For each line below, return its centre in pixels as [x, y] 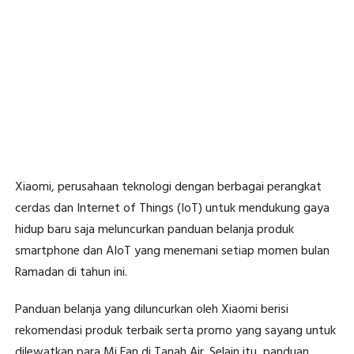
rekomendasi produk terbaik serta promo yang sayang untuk [175, 331]
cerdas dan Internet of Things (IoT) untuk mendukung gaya [172, 209]
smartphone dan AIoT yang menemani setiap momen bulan [172, 252]
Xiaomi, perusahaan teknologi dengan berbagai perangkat [168, 188]
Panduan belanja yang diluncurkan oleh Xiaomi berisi [151, 310]
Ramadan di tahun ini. [71, 273]
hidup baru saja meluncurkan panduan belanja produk [154, 230]
